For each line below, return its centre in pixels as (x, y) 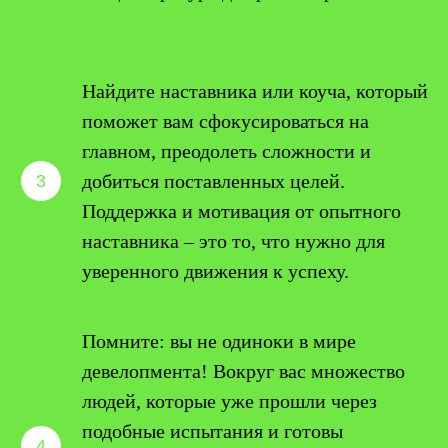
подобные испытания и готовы (212, 431)
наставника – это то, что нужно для (233, 241)
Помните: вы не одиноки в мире (219, 341)
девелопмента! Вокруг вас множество (243, 371)
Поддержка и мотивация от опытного (241, 211)
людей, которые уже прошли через (229, 401)
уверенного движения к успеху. (215, 271)
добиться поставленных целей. (213, 181)
